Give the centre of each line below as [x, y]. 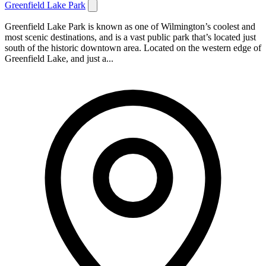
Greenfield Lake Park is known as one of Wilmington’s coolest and [130, 27]
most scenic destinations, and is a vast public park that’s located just [130, 37]
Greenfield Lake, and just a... [59, 59]
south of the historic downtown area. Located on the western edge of [133, 48]
